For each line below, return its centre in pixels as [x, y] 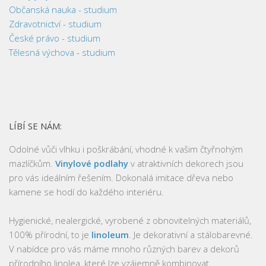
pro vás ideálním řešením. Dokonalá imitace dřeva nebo [121, 177]
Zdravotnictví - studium [55, 23]
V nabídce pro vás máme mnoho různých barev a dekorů [124, 248]
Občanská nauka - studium [63, 9]
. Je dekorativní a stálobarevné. [191, 234]
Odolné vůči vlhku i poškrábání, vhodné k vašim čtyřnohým [126, 149]
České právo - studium [55, 38]
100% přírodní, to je [50, 234]
